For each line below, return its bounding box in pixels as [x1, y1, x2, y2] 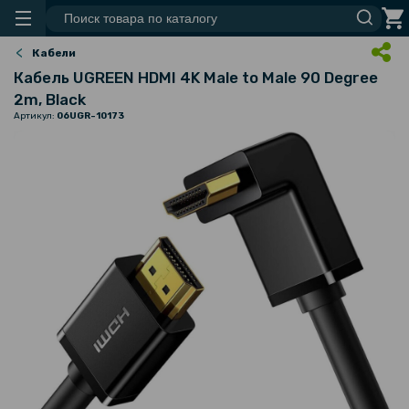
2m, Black [14, 90, 86, 109]
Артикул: [14, 110, 57, 121]
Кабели [32, 47, 76, 59]
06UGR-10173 [57, 110, 124, 121]
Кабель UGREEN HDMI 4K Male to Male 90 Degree [14, 68, 378, 87]
